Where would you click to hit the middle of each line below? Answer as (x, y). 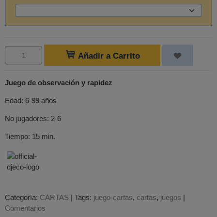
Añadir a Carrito (108, 56)
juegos (171, 198)
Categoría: (22, 198)
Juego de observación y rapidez (59, 82)
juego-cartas (113, 198)
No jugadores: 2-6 (33, 118)
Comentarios (25, 208)
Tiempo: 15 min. (30, 136)
